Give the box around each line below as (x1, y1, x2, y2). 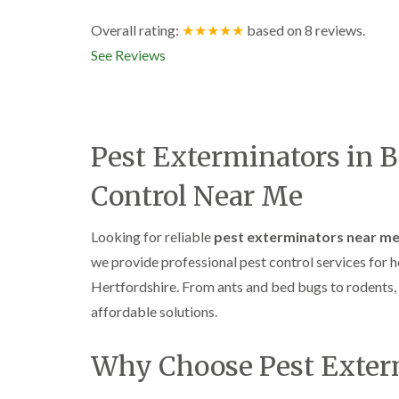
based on (247, 21, 305, 38)
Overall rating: (91, 21, 182, 38)
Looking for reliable (91, 228, 214, 245)
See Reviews (91, 46, 166, 63)
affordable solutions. (91, 303, 217, 320)
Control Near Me (91, 179, 303, 213)
